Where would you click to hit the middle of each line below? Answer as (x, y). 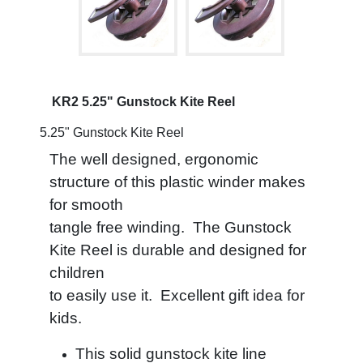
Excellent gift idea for (233, 295)
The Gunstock (242, 227)
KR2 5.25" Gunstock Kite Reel (143, 102)
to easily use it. (105, 295)
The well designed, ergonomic (154, 159)
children (77, 273)
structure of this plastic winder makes (177, 182)
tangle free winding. (121, 227)
